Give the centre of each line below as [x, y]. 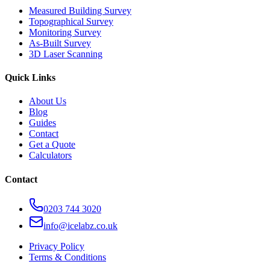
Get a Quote [52, 145]
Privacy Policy [57, 246]
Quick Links [30, 78]
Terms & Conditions [67, 257]
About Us [48, 101]
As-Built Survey [60, 43]
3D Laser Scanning [66, 54]
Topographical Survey [71, 21]
